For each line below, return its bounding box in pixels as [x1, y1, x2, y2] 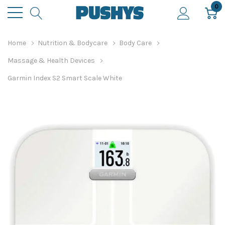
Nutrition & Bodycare [38, 39, 107, 47]
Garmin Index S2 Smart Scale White [8, 74, 122, 82]
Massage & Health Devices [8, 56, 95, 65]
